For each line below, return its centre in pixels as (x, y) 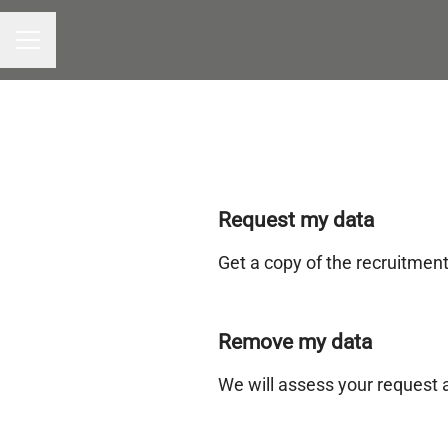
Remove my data (295, 342)
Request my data (296, 220)
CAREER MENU (66, 48)
